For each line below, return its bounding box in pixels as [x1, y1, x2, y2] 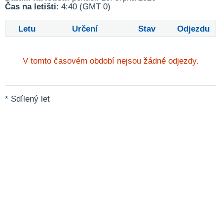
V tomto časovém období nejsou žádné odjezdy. [22, 56, 199, 66]
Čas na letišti [5, 2, 56, 11]
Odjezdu [177, 24, 210, 34]
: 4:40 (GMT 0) [56, 2, 110, 11]
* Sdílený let [5, 94, 50, 104]
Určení [72, 24, 98, 34]
